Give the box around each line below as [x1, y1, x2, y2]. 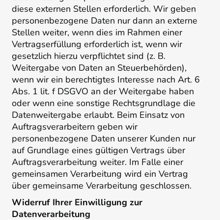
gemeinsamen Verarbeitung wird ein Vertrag [12, 167, 188, 180]
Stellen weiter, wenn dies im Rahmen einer [12, 26, 182, 38]
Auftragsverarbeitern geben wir [12, 120, 137, 133]
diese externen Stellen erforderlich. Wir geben [12, 2, 196, 15]
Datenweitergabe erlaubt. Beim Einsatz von [12, 109, 185, 121]
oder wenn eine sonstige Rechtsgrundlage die [12, 97, 195, 109]
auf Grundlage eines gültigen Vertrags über [12, 144, 185, 156]
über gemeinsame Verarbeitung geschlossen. [12, 179, 192, 192]
